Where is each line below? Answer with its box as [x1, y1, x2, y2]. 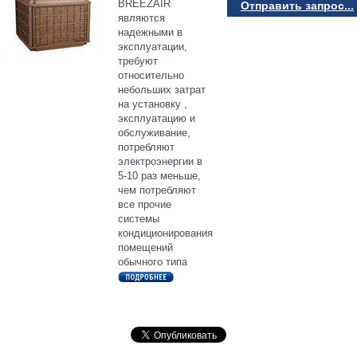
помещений [118, 241, 173, 253]
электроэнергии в [118, 155, 202, 167]
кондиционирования [118, 226, 213, 239]
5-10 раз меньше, [118, 169, 201, 182]
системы [118, 212, 159, 225]
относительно [118, 69, 184, 81]
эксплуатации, [118, 40, 187, 53]
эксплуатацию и [118, 112, 195, 124]
